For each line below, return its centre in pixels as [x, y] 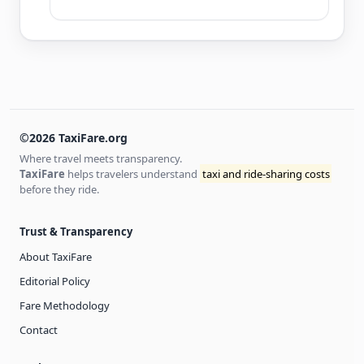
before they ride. [59, 189]
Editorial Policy [55, 281]
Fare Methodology [65, 305]
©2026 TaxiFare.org [74, 137]
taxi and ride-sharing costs [266, 173]
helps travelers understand [132, 173]
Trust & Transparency [76, 231]
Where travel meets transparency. [101, 158]
